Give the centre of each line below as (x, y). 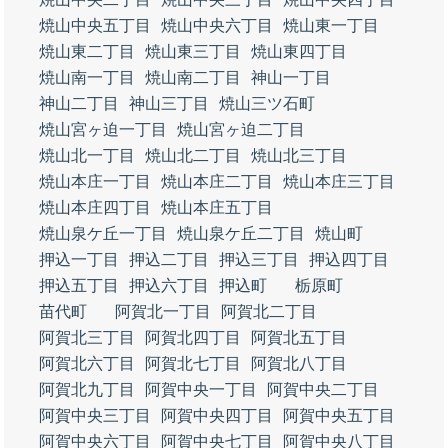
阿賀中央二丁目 (323, 389)
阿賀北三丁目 (87, 337)
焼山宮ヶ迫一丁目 (103, 129)
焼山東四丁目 (299, 51)
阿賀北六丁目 (87, 363)
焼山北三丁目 (299, 155)
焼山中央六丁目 (217, 25)
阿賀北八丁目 (299, 363)
